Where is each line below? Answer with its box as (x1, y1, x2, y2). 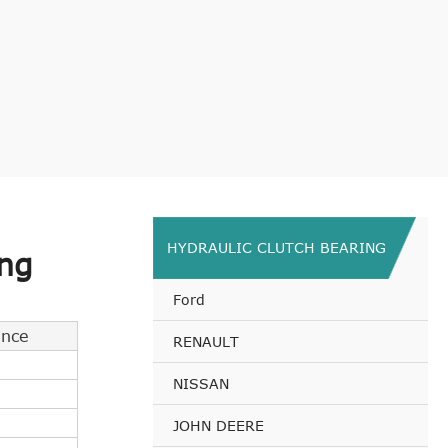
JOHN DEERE (173, 416, 264, 434)
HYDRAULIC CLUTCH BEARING (167, 238, 386, 256)
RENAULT (173, 332, 239, 350)
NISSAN (173, 374, 229, 392)
